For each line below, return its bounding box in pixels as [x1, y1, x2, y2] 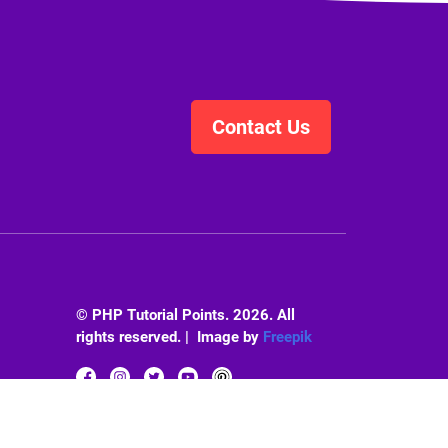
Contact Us [212, 114, 310, 139]
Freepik [263, 327, 312, 346]
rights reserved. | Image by [76, 327, 263, 346]
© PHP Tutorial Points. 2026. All [76, 305, 295, 324]
